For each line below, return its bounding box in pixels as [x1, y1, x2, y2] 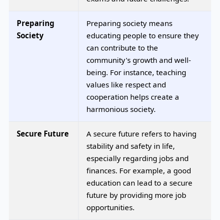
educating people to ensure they [86, 30, 199, 40]
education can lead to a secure [86, 177, 192, 188]
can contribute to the [86, 42, 158, 53]
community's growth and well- [86, 55, 191, 65]
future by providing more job [86, 190, 186, 200]
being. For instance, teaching [86, 67, 186, 77]
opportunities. [86, 202, 135, 212]
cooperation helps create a [86, 91, 179, 102]
